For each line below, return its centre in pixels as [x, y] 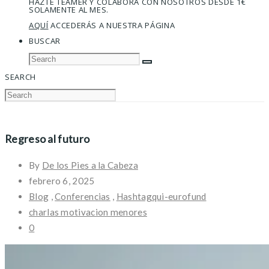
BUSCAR [45, 41]
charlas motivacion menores [88, 212]
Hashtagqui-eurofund [161, 196]
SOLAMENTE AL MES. [69, 10]
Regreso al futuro [47, 138]
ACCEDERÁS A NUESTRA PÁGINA [112, 25]
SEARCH [20, 77]
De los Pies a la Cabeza [90, 165]
